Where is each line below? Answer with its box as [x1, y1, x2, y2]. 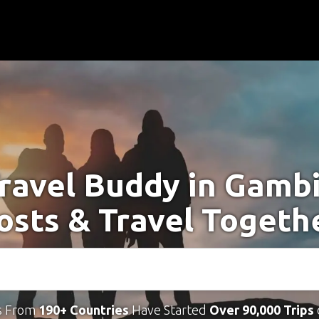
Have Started [128, 303, 209, 317]
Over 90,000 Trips [209, 303, 314, 317]
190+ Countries [38, 303, 129, 317]
